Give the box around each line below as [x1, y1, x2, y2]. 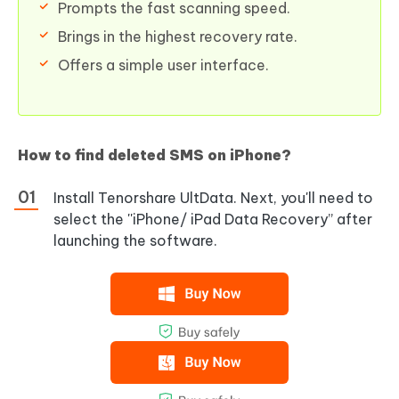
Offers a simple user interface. [58, 55, 269, 74]
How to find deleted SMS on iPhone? [18, 145, 291, 164]
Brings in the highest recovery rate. [58, 27, 297, 45]
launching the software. [53, 231, 217, 249]
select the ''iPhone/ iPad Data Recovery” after [53, 209, 372, 228]
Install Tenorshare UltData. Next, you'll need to [53, 188, 373, 207]
